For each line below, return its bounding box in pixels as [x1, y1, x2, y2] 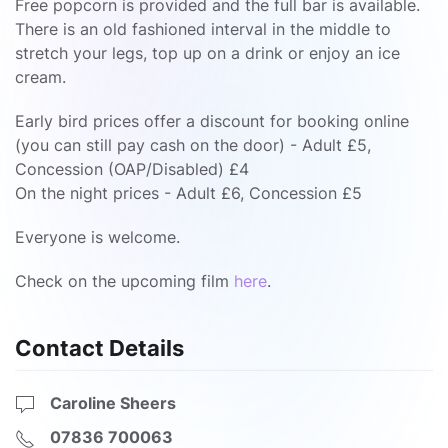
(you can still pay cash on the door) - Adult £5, [15, 135, 371, 155]
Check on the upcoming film [15, 271, 234, 291]
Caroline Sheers [50, 393, 176, 414]
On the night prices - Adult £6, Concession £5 [15, 183, 362, 203]
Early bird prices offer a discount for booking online [15, 111, 409, 131]
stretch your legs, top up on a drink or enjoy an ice [15, 43, 400, 63]
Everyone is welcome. [15, 227, 180, 247]
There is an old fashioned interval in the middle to [15, 19, 391, 39]
